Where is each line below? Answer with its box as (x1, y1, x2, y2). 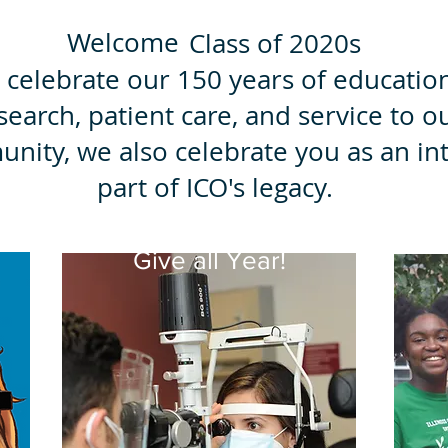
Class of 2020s (189, 26, 361, 61)
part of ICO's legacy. (96, 170, 340, 205)
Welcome (67, 25, 179, 60)
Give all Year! (132, 246, 286, 274)
